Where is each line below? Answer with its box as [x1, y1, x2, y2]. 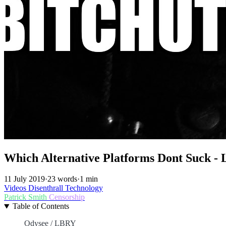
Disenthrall [28, 184, 65, 193]
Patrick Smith [4, 193, 49, 202]
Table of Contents [12, 202, 69, 211]
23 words [47, 175, 77, 184]
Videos [4, 184, 28, 193]
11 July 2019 [4, 175, 45, 184]
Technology [65, 184, 103, 193]
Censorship [49, 193, 85, 202]
